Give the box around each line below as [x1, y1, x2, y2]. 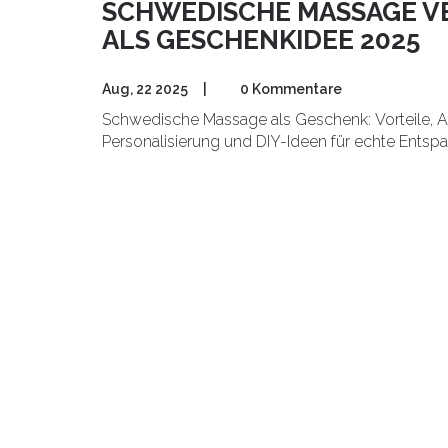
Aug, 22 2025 [102, 80, 188, 97]
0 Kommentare [240, 80, 342, 97]
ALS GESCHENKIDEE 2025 [102, 24, 420, 55]
